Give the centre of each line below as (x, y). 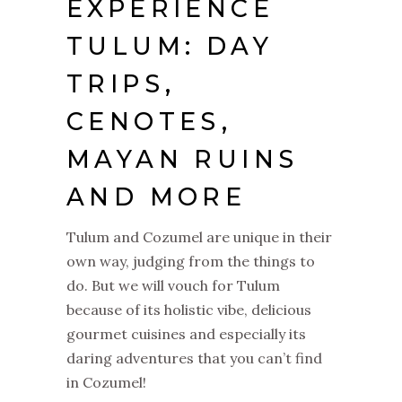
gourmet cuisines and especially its (186, 333)
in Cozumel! (106, 382)
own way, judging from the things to (191, 261)
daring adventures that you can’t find (194, 358)
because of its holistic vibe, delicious (189, 309)
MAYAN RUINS (183, 159)
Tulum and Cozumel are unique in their (199, 236)
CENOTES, (149, 121)
